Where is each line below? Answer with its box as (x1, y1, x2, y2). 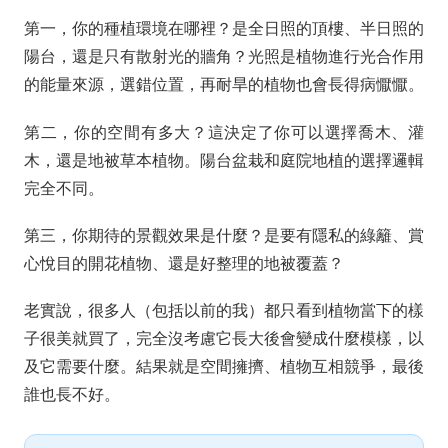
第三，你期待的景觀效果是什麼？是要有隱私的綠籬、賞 (24, 226, 424, 244)
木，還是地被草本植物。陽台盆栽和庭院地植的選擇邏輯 (24, 151, 424, 169)
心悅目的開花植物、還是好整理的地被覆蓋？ (24, 254, 344, 272)
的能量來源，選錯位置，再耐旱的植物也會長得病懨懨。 (24, 76, 424, 94)
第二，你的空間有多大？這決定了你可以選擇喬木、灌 (24, 123, 424, 141)
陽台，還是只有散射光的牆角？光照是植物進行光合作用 (24, 48, 424, 66)
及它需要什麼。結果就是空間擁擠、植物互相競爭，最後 (24, 357, 424, 375)
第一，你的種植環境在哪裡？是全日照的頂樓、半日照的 (24, 20, 424, 38)
